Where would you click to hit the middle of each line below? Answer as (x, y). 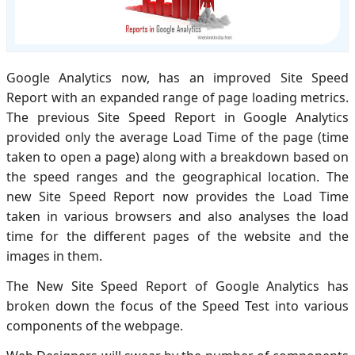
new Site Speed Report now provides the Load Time (177, 197)
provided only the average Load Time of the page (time (177, 137)
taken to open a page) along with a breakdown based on (177, 157)
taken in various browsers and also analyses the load (177, 217)
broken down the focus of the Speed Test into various (177, 305)
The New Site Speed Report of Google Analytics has (177, 286)
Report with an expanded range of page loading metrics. (177, 98)
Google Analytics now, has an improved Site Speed (177, 78)
